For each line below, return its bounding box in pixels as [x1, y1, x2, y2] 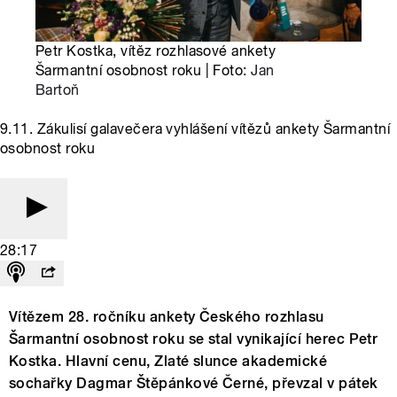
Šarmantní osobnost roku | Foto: [35, 62, 252, 80]
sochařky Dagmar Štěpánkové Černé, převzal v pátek [9, 375, 378, 393]
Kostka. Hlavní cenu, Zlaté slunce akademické [9, 353, 328, 370]
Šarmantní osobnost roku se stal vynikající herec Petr [9, 331, 378, 348]
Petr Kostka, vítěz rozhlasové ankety [35, 43, 276, 60]
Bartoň [35, 82, 80, 99]
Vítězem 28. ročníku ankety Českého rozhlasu [9, 308, 324, 326]
